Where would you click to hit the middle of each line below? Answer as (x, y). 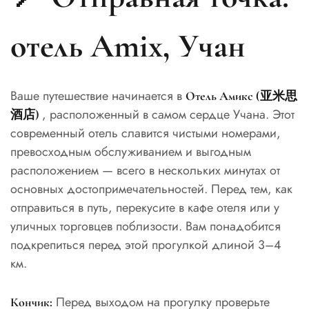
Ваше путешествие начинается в (98, 96)
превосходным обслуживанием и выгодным (131, 152)
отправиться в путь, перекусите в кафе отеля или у (145, 208)
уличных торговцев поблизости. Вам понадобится (146, 227)
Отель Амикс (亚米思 (241, 96)
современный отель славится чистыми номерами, (146, 133)
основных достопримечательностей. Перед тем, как (151, 189)
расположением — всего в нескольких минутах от (145, 171)
